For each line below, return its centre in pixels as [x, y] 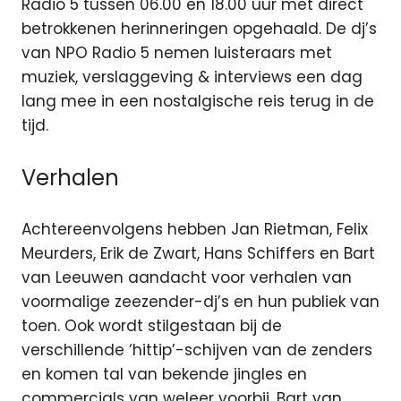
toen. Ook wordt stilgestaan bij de [152, 326]
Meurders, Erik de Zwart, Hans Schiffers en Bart [198, 254]
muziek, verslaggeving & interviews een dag [192, 77]
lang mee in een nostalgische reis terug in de [198, 102]
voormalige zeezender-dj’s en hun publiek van [200, 302]
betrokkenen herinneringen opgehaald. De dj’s [199, 29]
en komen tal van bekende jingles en [164, 375]
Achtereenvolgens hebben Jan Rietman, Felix [195, 230]
